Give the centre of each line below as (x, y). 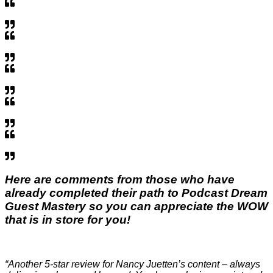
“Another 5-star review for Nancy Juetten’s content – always (133, 264)
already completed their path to (93, 193)
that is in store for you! (68, 220)
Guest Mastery (47, 207)
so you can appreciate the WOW (179, 207)
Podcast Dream (225, 193)
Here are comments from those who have (120, 180)
